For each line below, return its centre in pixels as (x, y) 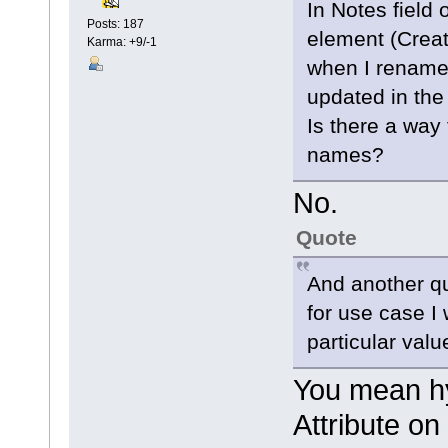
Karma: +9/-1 (121, 42)
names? (345, 154)
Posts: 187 (115, 24)
